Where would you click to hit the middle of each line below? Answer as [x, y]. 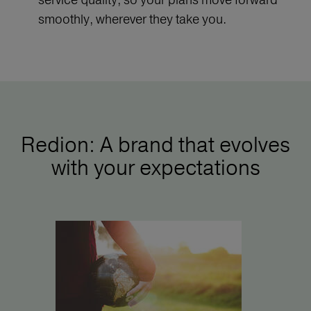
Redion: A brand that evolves [155, 145]
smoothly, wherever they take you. [132, 19]
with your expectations [155, 168]
